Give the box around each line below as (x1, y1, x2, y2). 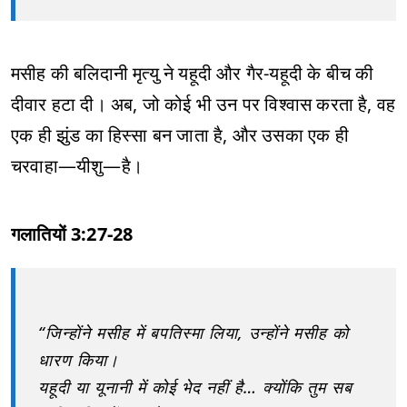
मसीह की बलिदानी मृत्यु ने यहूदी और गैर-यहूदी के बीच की (11, 61, 374, 85)
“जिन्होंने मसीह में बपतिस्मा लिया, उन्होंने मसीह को (38, 322, 349, 343)
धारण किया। (38, 349, 119, 371)
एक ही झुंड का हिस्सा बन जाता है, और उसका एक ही (11, 123, 349, 147)
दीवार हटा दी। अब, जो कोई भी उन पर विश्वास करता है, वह (11, 92, 396, 116)
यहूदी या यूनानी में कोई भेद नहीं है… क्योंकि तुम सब (38, 376, 352, 398)
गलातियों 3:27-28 (11, 222, 134, 246)
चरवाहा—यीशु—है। (11, 154, 143, 178)
